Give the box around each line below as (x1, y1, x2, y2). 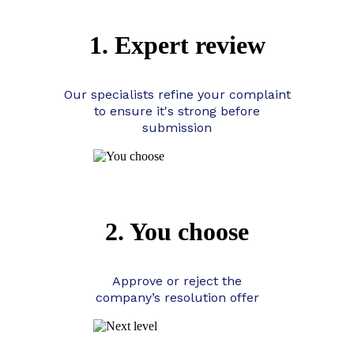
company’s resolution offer (95, 289, 259, 305)
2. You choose (105, 217, 249, 246)
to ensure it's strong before (94, 103, 260, 119)
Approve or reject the (112, 273, 242, 288)
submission (142, 119, 212, 135)
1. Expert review (88, 30, 265, 59)
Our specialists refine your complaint (63, 86, 291, 102)
